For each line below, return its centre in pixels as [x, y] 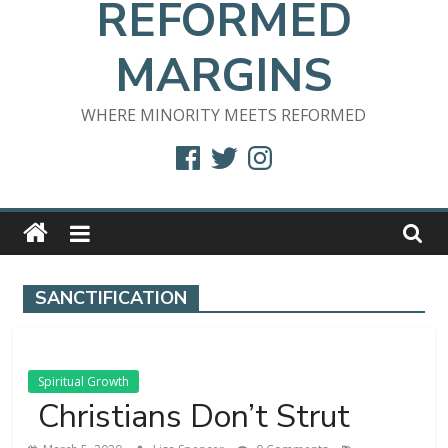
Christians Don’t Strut [194, 417]
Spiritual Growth [84, 382]
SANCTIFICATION [111, 298]
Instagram [281, 149]
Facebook [206, 149]
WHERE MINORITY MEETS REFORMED [224, 115]
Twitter [234, 149]
